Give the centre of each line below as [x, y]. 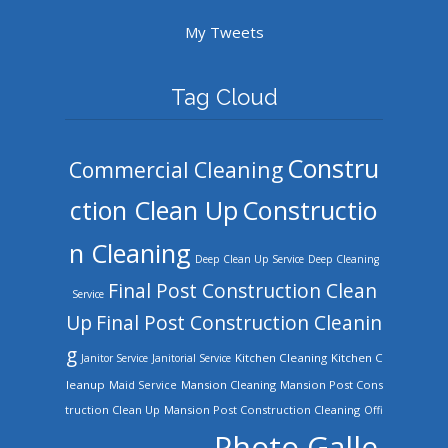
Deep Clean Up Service [249, 258]
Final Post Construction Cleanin [239, 322]
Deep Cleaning [343, 258]
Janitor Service [114, 357]
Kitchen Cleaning [280, 357]
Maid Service [142, 384]
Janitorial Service [191, 357]
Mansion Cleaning [228, 384]
